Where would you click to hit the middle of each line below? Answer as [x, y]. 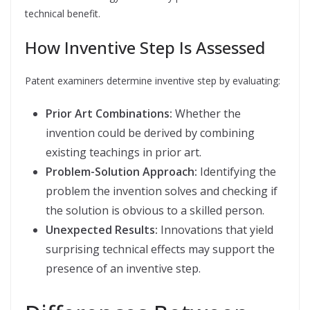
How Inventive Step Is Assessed [145, 47]
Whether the [208, 113]
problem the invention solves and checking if [162, 191]
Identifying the [238, 172]
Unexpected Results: [103, 230]
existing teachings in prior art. [124, 152]
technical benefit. [63, 13]
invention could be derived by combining [150, 133]
